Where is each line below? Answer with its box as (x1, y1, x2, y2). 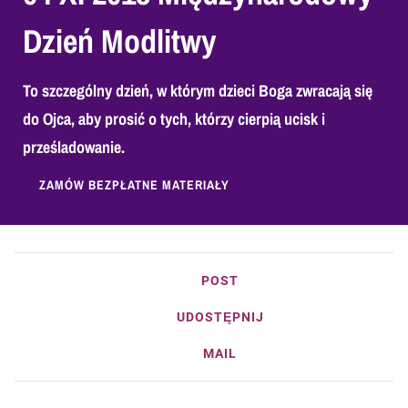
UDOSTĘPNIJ (176, 310, 264, 324)
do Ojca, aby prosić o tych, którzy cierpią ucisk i (23, 107, 325, 130)
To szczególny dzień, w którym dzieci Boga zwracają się (23, 79, 372, 102)
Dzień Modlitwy (23, 19, 216, 63)
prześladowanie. (23, 136, 125, 158)
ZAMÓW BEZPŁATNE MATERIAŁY (39, 177, 229, 193)
